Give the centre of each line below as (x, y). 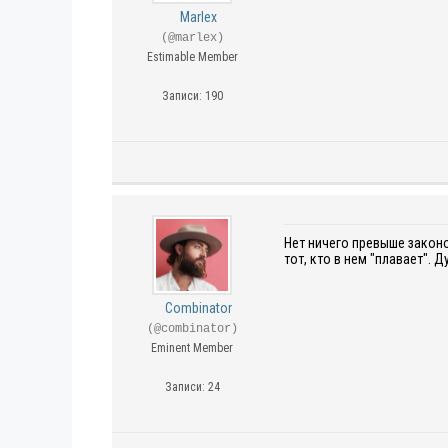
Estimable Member (192, 57)
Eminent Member (192, 348)
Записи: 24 (192, 387)
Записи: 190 (192, 96)
